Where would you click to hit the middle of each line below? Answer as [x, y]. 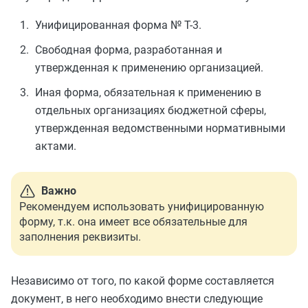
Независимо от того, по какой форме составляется [143, 281]
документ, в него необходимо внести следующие [137, 299]
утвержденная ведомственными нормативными [160, 128]
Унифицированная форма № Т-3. [118, 25]
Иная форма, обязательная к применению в [148, 92]
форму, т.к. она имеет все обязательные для [133, 222]
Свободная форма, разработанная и [129, 50]
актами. [56, 146]
